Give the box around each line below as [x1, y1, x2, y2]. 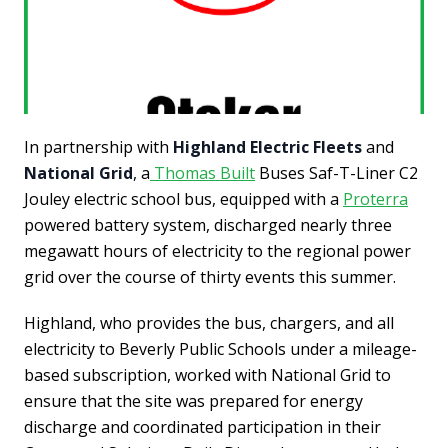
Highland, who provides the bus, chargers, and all [24, 312, 394, 334]
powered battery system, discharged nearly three [24, 214, 392, 236]
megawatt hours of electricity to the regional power [24, 240, 411, 262]
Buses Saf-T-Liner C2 [255, 162, 418, 184]
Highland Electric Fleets [173, 136, 362, 158]
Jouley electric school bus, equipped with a [24, 188, 343, 210]
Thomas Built [150, 162, 255, 184]
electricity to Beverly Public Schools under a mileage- [24, 338, 417, 360]
